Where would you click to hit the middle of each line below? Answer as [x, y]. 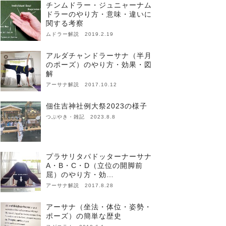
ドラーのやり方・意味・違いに [99, 14]
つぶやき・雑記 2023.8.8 [81, 117]
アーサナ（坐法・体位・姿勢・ [99, 207]
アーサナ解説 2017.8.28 [80, 185]
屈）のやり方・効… [80, 175]
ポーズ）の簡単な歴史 [84, 216]
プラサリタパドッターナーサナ [99, 156]
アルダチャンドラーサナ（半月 [99, 55]
